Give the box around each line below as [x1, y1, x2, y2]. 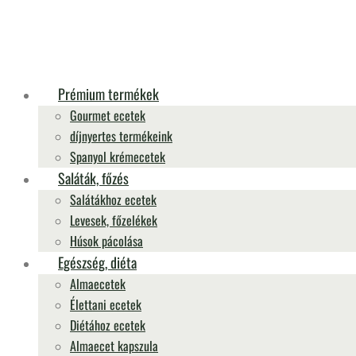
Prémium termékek [58, 83, 159, 104]
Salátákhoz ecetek [70, 190, 157, 209]
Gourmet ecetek [70, 106, 145, 125]
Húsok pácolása [70, 231, 143, 250]
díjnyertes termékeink [70, 126, 172, 145]
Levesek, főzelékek [70, 211, 157, 230]
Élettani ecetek [70, 295, 141, 314]
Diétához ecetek [70, 315, 145, 335]
